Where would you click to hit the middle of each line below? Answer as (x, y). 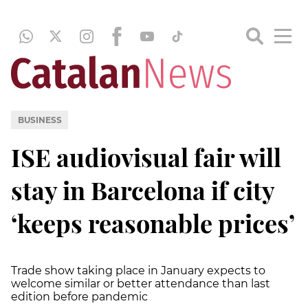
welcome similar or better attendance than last (141, 283)
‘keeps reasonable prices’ (153, 222)
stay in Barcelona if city (143, 189)
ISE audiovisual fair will (146, 156)
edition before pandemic (79, 296)
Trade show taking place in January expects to (138, 270)
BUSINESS (40, 120)
